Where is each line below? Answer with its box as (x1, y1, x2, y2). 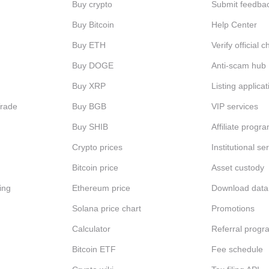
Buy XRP (71, 81, 106, 91)
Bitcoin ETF (71, 244, 116, 254)
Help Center (211, 20, 258, 29)
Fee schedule (211, 244, 264, 254)
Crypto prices (71, 142, 122, 152)
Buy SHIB (71, 122, 108, 131)
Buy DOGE (71, 61, 113, 70)
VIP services (211, 101, 259, 111)
